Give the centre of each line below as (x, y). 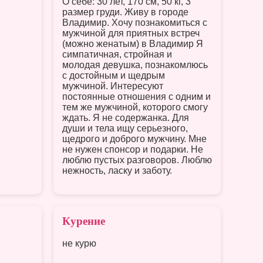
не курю (79, 244)
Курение (84, 221)
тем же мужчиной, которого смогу (135, 107)
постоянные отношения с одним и (136, 96)
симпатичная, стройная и (117, 54)
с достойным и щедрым (114, 75)
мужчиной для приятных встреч (131, 33)
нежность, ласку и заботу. (117, 170)
